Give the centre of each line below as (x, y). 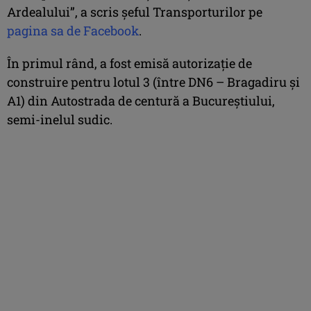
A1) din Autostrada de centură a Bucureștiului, (141, 100)
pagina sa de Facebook (73, 30)
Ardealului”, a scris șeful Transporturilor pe (135, 11)
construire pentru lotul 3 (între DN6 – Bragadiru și (153, 82)
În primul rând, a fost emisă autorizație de (129, 63)
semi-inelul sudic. (60, 119)
